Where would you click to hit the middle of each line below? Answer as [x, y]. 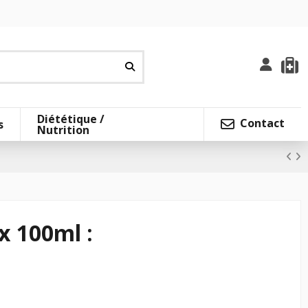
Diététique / [70, 119]
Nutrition [63, 130]
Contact [261, 123]
